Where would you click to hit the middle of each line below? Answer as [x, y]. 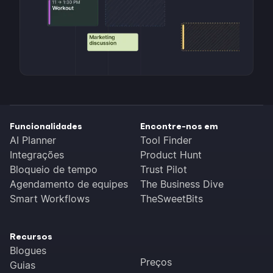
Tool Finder [166, 140]
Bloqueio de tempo [54, 170]
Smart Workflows [50, 199]
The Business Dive [182, 184]
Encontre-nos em [179, 126]
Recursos [31, 237]
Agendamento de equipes [69, 184]
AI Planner [33, 140]
